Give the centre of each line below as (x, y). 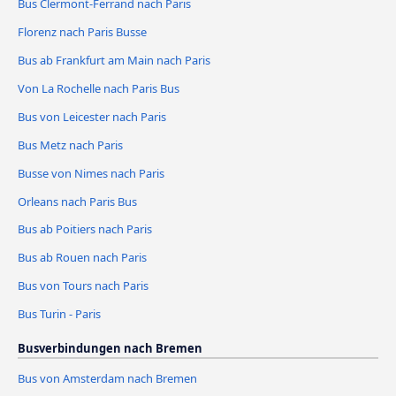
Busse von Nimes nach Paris (91, 173)
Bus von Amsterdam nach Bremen (107, 379)
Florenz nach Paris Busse (82, 31)
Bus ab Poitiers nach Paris (85, 229)
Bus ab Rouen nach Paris (82, 258)
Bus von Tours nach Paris (83, 286)
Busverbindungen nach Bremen (110, 349)
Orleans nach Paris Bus (77, 201)
